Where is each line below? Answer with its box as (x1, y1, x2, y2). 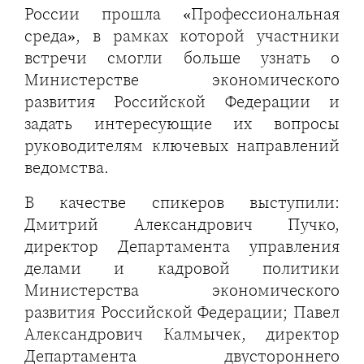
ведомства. (24, 156, 109, 179)
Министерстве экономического (24, 68, 340, 91)
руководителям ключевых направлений (24, 134, 340, 157)
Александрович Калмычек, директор (24, 323, 340, 345)
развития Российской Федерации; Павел (24, 301, 340, 323)
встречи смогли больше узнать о (24, 46, 340, 69)
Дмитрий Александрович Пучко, (24, 213, 340, 236)
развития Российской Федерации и (24, 90, 340, 113)
